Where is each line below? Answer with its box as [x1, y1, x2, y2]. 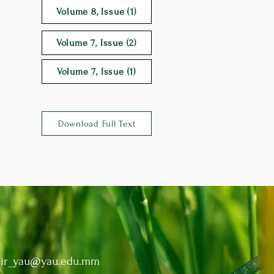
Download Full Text [57, 118, 136, 129]
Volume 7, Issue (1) [56, 66, 137, 77]
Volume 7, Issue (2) [56, 37, 138, 48]
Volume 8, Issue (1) [56, 6, 137, 17]
